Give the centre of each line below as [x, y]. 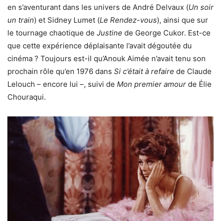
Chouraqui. [27, 97]
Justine [110, 33]
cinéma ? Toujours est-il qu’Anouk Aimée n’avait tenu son [107, 59]
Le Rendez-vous [128, 20]
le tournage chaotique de [52, 33]
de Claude [193, 72]
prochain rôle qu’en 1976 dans [61, 72]
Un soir [201, 7]
